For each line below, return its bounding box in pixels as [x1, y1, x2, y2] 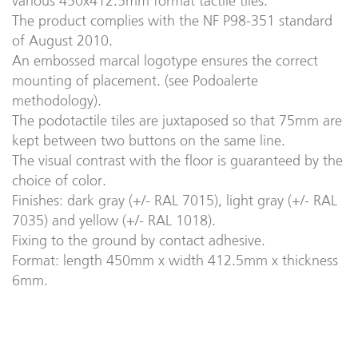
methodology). [12, 91, 101, 109]
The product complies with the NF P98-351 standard [12, 11, 332, 30]
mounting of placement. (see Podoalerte [12, 71, 258, 89]
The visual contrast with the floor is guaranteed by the [12, 151, 343, 169]
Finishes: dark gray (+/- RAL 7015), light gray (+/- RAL [12, 191, 337, 209]
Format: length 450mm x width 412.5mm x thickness [12, 251, 338, 269]
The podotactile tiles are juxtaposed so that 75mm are [12, 111, 342, 129]
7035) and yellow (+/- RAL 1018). [12, 211, 216, 229]
